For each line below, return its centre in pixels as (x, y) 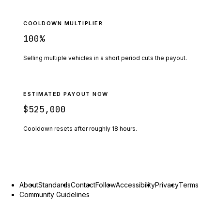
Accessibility (135, 185)
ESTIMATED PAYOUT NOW (66, 94)
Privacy (167, 185)
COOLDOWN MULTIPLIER (63, 23)
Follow (106, 185)
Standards (54, 185)
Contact (83, 185)
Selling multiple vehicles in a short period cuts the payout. (105, 58)
